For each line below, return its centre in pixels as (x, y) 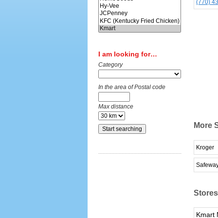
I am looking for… (128, 54)
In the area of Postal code (132, 87)
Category (110, 65)
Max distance (116, 107)
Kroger (205, 147)
